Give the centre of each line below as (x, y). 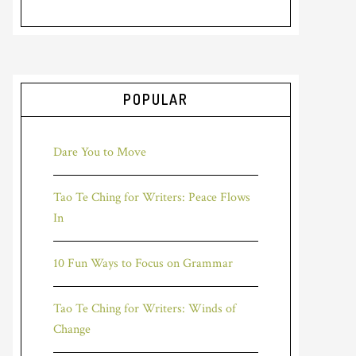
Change (72, 329)
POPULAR (156, 99)
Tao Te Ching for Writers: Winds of (145, 309)
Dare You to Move (100, 152)
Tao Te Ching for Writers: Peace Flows (152, 197)
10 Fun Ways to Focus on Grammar (143, 263)
